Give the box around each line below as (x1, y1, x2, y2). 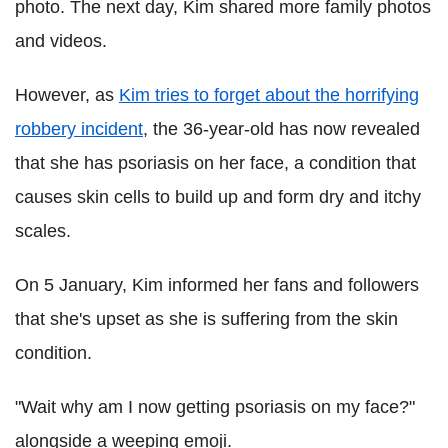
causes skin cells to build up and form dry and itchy (15, 187, 421, 208)
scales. (15, 221, 71, 242)
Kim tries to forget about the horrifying (119, 85, 419, 106)
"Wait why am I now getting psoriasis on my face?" (15, 397, 415, 418)
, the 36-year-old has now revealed (143, 119, 420, 140)
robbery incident (15, 119, 143, 140)
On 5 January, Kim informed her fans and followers (15, 275, 419, 296)
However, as (15, 85, 119, 106)
